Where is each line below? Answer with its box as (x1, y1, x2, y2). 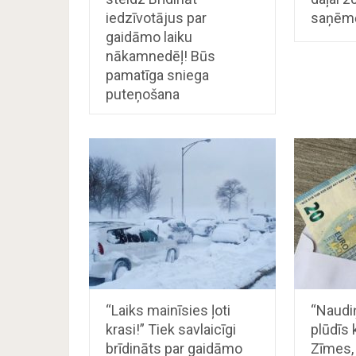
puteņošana (106, 85, 180, 103)
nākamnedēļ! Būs (106, 47, 215, 64)
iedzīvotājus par (106, 9, 207, 26)
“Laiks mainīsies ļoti (106, 301, 230, 319)
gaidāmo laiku (106, 28, 192, 45)
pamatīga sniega (106, 66, 209, 83)
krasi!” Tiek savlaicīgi (106, 320, 236, 338)
